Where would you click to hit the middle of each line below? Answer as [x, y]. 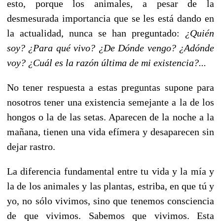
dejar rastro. [31, 146]
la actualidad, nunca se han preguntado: [96, 33]
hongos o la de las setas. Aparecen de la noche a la [110, 117]
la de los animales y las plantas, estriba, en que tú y [110, 186]
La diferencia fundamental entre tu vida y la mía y [110, 171]
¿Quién [200, 33]
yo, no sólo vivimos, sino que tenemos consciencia [110, 201]
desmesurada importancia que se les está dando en [110, 18]
